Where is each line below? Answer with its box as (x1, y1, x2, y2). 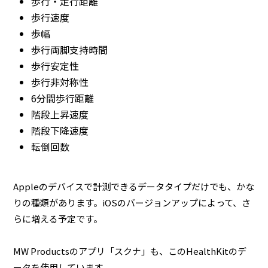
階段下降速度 (31, 123, 89, 138)
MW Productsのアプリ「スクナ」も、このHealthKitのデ (13, 245, 247, 258)
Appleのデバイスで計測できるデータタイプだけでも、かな (13, 180, 255, 193)
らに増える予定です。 (13, 212, 103, 226)
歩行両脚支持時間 (31, 42, 108, 57)
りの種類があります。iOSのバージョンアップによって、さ (13, 196, 251, 209)
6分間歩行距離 (31, 90, 95, 105)
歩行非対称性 (31, 74, 89, 89)
